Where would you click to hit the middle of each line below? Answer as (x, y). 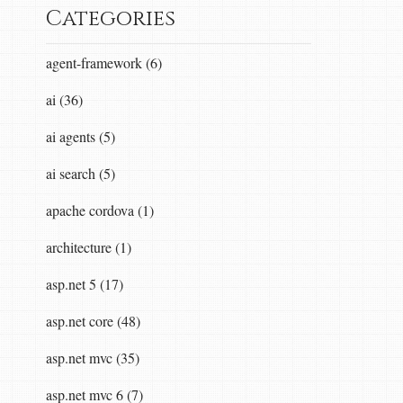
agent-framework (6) (103, 62)
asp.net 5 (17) (84, 283)
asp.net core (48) (93, 320)
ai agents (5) (80, 136)
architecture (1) (88, 246)
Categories (110, 18)
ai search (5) (80, 173)
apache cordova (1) (99, 210)
